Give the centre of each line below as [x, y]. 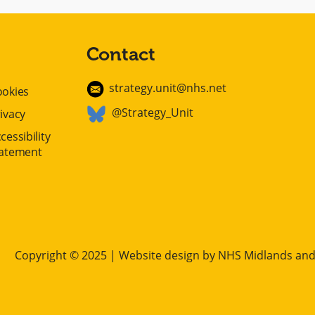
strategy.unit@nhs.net [167, 88]
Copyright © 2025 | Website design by [116, 256]
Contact [121, 55]
